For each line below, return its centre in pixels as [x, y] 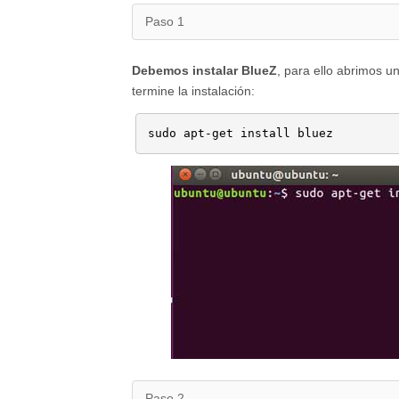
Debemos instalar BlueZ [204, 71]
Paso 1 [165, 22]
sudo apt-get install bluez [241, 134]
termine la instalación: [193, 91]
